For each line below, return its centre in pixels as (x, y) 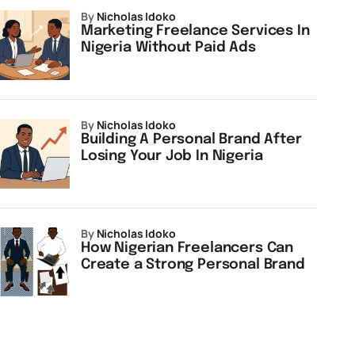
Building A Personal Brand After (191, 139)
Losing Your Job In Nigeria (172, 156)
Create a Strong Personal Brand (193, 265)
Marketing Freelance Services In (195, 31)
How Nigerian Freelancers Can (187, 248)
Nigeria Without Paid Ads (168, 48)
